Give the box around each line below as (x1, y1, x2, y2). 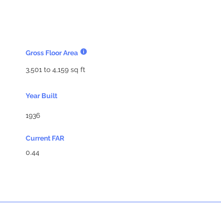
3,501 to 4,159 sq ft (26, 66, 85, 74)
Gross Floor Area (26, 49, 78, 57)
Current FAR (26, 134, 64, 142)
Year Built (26, 92, 57, 100)
